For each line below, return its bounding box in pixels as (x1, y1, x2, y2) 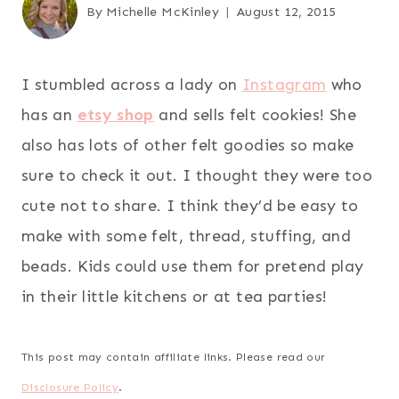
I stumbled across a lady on (21, 74, 243, 94)
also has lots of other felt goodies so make (21, 134, 354, 155)
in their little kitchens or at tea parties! (21, 286, 328, 306)
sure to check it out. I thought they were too (21, 165, 373, 185)
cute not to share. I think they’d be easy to (21, 195, 359, 216)
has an (21, 104, 77, 125)
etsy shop (77, 104, 154, 125)
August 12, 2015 (237, 3, 337, 20)
